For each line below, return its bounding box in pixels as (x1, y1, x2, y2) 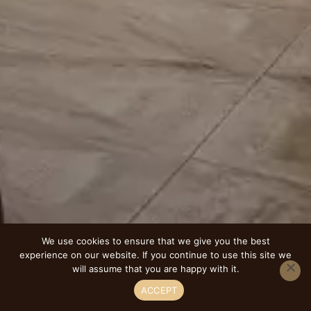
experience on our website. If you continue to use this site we (19, 249, 292, 260)
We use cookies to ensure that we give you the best (41, 235, 270, 246)
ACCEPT (140, 284, 178, 296)
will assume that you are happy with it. (72, 263, 239, 274)
